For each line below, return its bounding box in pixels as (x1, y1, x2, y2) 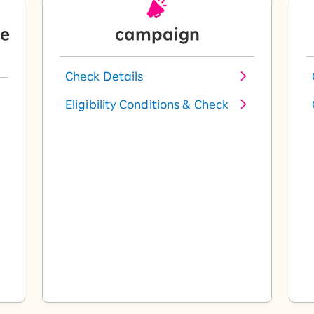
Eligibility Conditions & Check (65, 99, 228, 110)
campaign (114, 27, 200, 42)
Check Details (65, 71, 144, 82)
